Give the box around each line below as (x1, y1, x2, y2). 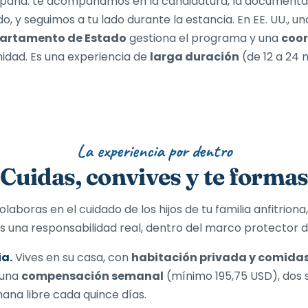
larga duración (150, 49, 239, 65)
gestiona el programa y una (126, 30, 281, 46)
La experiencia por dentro (76, 140, 232, 162)
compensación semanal (21, 268, 164, 284)
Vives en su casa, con (12, 250, 131, 265)
